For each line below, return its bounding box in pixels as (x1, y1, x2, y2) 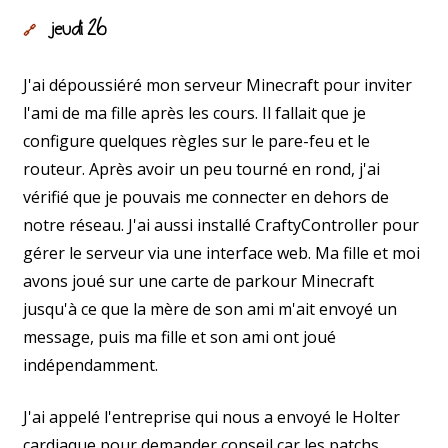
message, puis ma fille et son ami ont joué (23, 325, 336, 348)
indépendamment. (23, 353, 158, 376)
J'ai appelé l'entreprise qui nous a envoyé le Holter (23, 405, 400, 428)
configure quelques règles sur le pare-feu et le (23, 129, 370, 152)
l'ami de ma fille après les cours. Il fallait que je (23, 101, 366, 124)
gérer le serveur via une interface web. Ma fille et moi (23, 241, 420, 264)
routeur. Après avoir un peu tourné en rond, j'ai (23, 157, 380, 180)
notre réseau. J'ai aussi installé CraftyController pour (23, 213, 419, 236)
